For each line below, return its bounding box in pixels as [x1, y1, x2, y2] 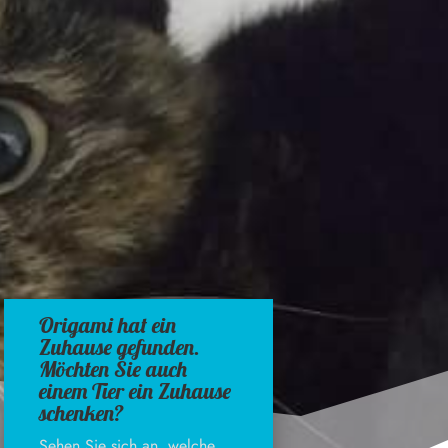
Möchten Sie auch [39, 354, 188, 383]
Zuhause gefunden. [39, 332, 201, 361]
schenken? [39, 398, 125, 427]
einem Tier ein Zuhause [39, 376, 232, 405]
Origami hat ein [39, 310, 177, 339]
